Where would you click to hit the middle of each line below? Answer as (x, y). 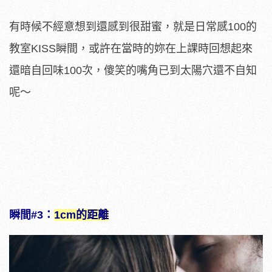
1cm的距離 (81, 215)
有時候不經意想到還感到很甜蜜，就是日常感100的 (133, 26)
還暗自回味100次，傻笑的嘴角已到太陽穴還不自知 (133, 70)
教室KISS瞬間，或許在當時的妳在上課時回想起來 (131, 48)
